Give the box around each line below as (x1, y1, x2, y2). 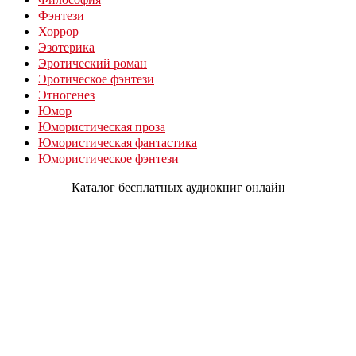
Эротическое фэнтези (38, 71, 154, 87)
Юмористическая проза (38, 118, 165, 135)
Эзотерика (38, 39, 95, 56)
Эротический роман (38, 55, 147, 72)
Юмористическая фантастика (38, 134, 197, 151)
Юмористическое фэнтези (38, 150, 179, 167)
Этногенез (38, 87, 95, 103)
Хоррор (38, 23, 79, 40)
